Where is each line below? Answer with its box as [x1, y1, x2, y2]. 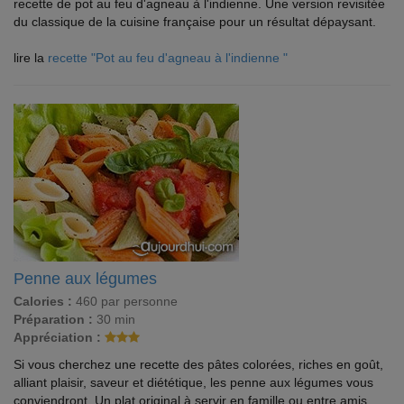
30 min [93, 312, 135, 326]
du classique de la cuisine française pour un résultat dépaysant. [14, 14, 376, 29]
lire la [14, 50, 48, 65]
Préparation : [14, 312, 93, 326]
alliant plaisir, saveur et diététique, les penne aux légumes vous [14, 375, 373, 390]
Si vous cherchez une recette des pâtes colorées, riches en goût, [14, 357, 383, 372]
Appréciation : [14, 330, 101, 344]
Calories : [14, 294, 72, 308]
